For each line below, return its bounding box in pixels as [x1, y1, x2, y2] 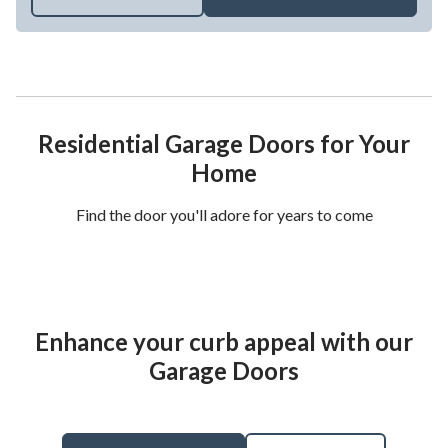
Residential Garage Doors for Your [38, 128, 410, 158]
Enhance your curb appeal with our [35, 326, 413, 356]
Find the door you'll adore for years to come [75, 204, 373, 224]
